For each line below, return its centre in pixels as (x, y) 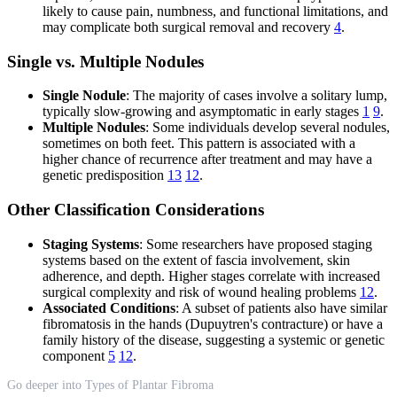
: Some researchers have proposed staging (256, 244)
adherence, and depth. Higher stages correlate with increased (211, 276)
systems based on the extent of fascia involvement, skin (196, 260)
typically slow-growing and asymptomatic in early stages (202, 112)
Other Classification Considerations (136, 209)
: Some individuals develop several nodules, (268, 128)
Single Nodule (84, 96)
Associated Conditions (109, 307)
